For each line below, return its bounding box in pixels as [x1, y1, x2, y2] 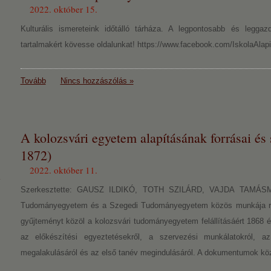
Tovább [20, 76, 46, 85]
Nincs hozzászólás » [60, 76, 134, 85]
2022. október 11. [29, 164, 97, 176]
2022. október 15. [29, 3, 97, 15]
